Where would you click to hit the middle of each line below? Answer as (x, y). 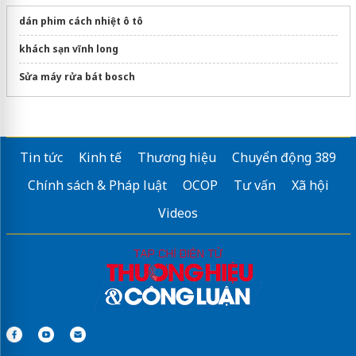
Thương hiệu (177, 157)
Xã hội (310, 185)
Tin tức (41, 157)
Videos (178, 213)
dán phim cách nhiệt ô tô (81, 21)
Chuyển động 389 (284, 157)
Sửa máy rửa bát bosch (77, 76)
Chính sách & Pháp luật (97, 185)
